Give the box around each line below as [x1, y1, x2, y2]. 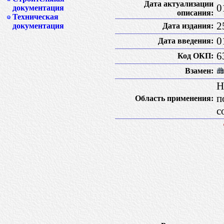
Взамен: [185, 66, 213, 75]
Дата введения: [158, 36, 213, 45]
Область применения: [135, 93, 213, 102]
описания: [177, 8, 213, 17]
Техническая [12, 12, 58, 21]
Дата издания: [162, 21, 213, 30]
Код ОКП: [177, 51, 213, 60]
